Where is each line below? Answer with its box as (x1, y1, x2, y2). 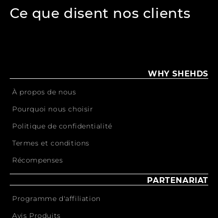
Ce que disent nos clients (10, 4, 191, 21)
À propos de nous (12, 88, 76, 96)
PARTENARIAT (147, 176, 208, 185)
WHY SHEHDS (148, 69, 208, 78)
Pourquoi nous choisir (12, 105, 93, 113)
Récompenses (12, 156, 63, 164)
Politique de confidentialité (12, 122, 112, 130)
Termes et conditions (12, 139, 90, 147)
